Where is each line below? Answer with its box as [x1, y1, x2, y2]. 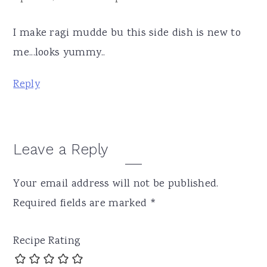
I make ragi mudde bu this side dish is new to [13, 25, 241, 41]
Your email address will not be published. [13, 176, 219, 192]
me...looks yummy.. [13, 45, 105, 61]
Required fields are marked [13, 195, 150, 212]
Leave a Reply [13, 140, 108, 158]
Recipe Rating [13, 233, 81, 249]
